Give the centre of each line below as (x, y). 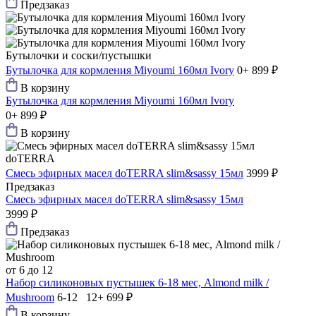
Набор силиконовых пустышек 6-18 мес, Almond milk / (137, 283)
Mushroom (30, 298)
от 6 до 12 (29, 270)
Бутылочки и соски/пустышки (79, 56)
